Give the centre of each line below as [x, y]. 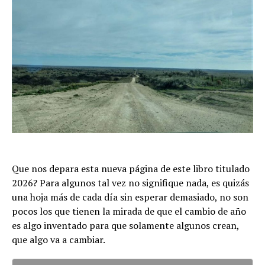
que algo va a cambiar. [59, 240]
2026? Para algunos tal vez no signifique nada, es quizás [130, 183]
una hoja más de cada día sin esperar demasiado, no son [130, 197]
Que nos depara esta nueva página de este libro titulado [131, 169]
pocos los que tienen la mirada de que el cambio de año [129, 211]
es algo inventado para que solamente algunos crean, [125, 226]
